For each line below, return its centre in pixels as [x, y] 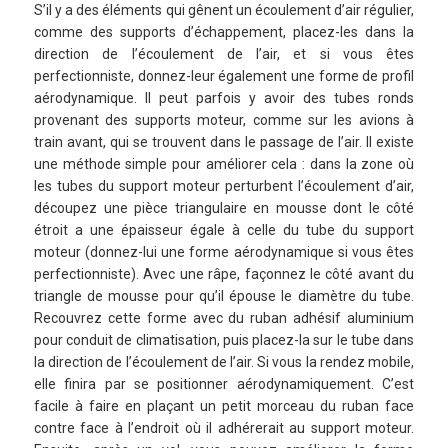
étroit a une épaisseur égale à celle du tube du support [224, 229]
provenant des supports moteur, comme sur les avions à [224, 119]
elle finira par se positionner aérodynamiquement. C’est [224, 383]
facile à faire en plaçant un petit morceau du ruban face [224, 405]
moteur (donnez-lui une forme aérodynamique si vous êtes [224, 251]
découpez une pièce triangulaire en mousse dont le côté [224, 207]
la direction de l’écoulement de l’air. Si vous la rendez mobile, [224, 361]
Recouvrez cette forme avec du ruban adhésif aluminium [224, 317]
